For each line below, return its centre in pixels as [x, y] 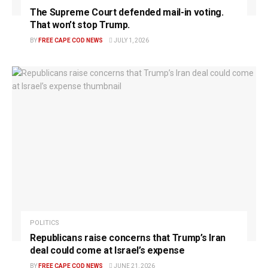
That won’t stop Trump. [80, 25]
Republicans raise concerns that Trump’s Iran [128, 237]
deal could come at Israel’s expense [107, 250]
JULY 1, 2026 [131, 41]
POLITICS [45, 223]
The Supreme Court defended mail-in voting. [127, 13]
